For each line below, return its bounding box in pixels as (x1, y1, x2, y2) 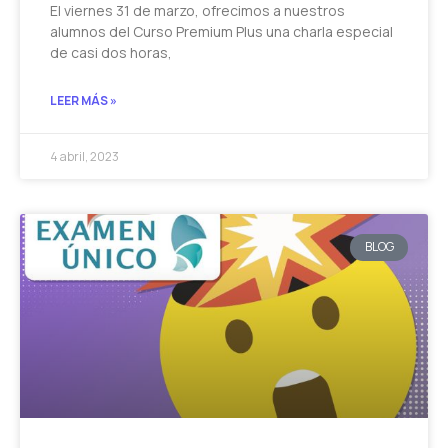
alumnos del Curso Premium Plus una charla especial (50, 22, 393, 42)
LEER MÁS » (50, 92, 117, 110)
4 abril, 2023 (50, 148, 119, 166)
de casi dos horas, (50, 43, 172, 63)
